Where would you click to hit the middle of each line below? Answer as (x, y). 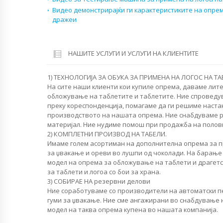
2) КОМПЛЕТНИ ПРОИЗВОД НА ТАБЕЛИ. (107, 134)
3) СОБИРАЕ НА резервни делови (99, 181)
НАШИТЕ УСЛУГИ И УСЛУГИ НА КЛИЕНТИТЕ (133, 54)
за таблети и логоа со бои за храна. (104, 172)
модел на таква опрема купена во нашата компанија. (133, 210)
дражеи (64, 20)
